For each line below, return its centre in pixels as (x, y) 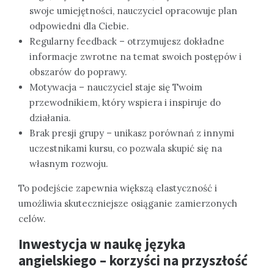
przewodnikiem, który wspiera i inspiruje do (125, 103)
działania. (50, 118)
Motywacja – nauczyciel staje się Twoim (116, 87)
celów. (32, 219)
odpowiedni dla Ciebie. (79, 26)
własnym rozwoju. (69, 164)
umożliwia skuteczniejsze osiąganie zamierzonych (128, 204)
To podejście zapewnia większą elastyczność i (118, 188)
